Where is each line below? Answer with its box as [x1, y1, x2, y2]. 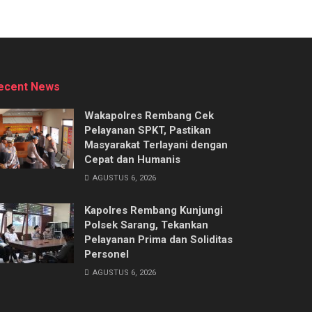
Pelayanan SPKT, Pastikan [84, 123, 211, 136]
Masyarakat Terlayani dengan [84, 138, 228, 151]
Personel [84, 247, 129, 260]
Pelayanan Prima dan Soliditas [84, 233, 233, 246]
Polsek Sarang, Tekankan [84, 218, 208, 231]
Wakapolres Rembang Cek [84, 109, 214, 122]
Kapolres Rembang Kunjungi [84, 203, 223, 217]
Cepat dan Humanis [84, 153, 180, 166]
